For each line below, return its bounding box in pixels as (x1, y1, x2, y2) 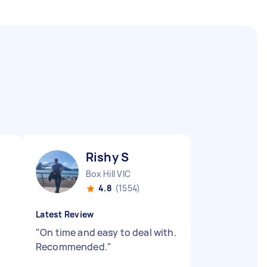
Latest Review (36, 209, 94, 220)
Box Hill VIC (86, 168, 131, 179)
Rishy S (86, 149, 129, 165)
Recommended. (36, 240, 107, 253)
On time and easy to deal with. (40, 226, 176, 239)
